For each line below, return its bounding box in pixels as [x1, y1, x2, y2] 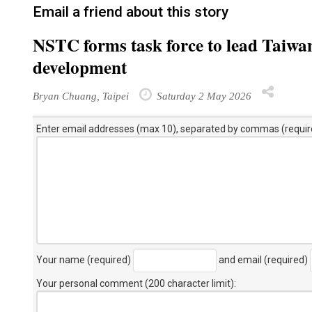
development [33, 54, 127, 80]
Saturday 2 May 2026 [154, 90, 251, 102]
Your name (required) [36, 253, 133, 265]
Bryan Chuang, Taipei [33, 90, 129, 102]
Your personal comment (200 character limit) [36, 278, 234, 289]
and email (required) [217, 253, 310, 265]
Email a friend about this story [33, 3, 228, 20]
